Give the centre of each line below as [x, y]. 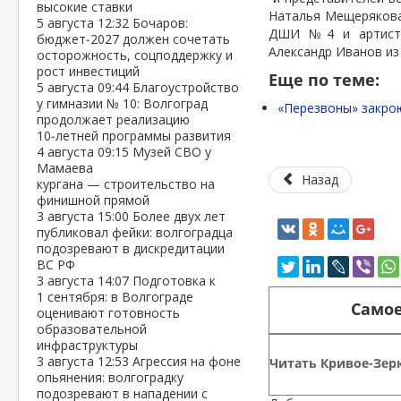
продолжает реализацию [113, 119]
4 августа [67, 152]
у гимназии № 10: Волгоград [122, 103]
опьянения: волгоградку [110, 377]
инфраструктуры [87, 345]
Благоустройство [186, 87]
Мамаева [65, 168]
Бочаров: [160, 23]
